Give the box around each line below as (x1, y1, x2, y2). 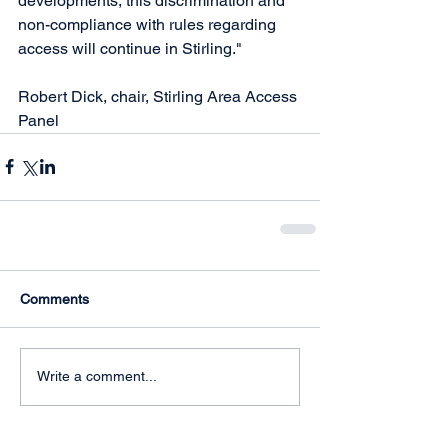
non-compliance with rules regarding (18, 14, 280, 34)
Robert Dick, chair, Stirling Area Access (18, 86, 301, 106)
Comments (20, 290, 89, 307)
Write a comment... (37, 368, 157, 385)
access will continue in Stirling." (18, 38, 242, 58)
